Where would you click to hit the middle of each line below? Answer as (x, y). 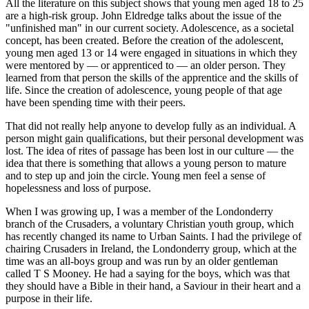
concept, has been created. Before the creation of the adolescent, (144, 41)
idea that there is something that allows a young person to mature (146, 163)
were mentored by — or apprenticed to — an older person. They (146, 66)
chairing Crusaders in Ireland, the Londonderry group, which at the (151, 249)
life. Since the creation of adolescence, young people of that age (144, 90)
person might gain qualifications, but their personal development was (154, 139)
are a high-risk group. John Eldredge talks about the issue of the (143, 16)
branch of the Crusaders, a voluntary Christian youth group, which (150, 224)
